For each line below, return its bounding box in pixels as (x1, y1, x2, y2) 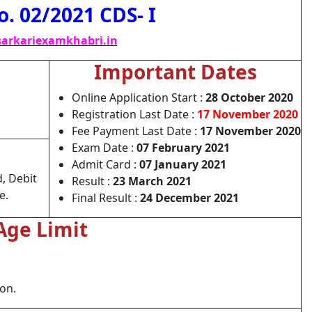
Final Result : (72, 190, 140, 205)
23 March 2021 (113, 173, 192, 189)
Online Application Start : (72, 90, 205, 105)
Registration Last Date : (72, 107, 197, 122)
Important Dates (93, 58, 257, 85)
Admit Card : (72, 157, 139, 172)
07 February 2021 (136, 140, 230, 155)
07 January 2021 (139, 157, 226, 172)
